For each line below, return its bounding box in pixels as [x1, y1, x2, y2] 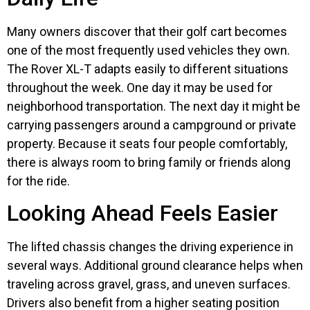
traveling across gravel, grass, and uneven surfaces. [7, 277, 291, 292]
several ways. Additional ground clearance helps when [7, 258, 303, 273]
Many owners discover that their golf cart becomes [7, 24, 287, 39]
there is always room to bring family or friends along [7, 154, 291, 170]
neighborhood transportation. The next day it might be [7, 98, 300, 113]
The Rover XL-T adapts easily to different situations [7, 61, 289, 76]
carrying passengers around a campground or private [7, 117, 296, 132]
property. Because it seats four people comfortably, [7, 136, 287, 151]
